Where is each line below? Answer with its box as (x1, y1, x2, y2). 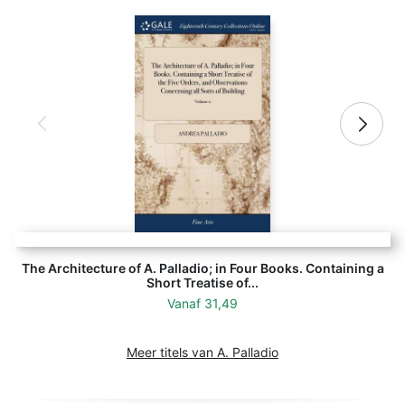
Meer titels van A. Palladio (127, 344, 278, 361)
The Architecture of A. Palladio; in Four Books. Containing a (21, 260, 384, 277)
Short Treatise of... (146, 275, 259, 291)
